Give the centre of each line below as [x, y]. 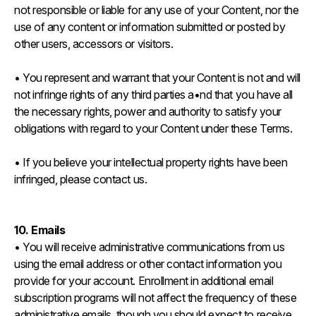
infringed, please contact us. [82, 179]
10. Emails [40, 230]
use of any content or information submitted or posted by [150, 27]
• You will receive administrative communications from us [150, 247]
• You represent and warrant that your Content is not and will [157, 78]
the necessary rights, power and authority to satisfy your [148, 111]
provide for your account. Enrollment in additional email [144, 281]
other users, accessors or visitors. [95, 44]
